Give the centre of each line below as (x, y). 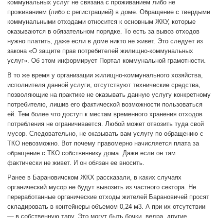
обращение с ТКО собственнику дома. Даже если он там (91, 153)
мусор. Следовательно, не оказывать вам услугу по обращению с (105, 133)
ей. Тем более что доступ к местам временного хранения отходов (105, 114)
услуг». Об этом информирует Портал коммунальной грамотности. (107, 60)
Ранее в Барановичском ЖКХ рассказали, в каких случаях (94, 177)
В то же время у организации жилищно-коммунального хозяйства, (105, 75)
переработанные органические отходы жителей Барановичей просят (108, 197)
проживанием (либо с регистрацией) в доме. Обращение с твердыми (109, 12)
